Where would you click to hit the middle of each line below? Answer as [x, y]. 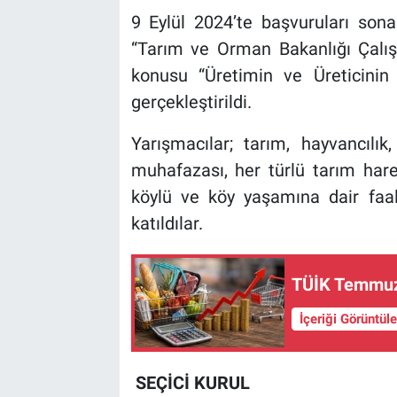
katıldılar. [167, 223]
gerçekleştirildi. [191, 101]
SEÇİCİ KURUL [190, 382]
